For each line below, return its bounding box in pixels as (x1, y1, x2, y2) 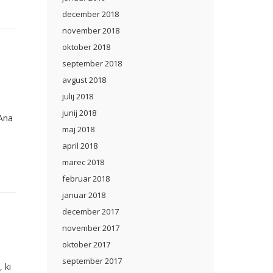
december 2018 (62, 9, 119, 19)
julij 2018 (62, 91, 93, 102)
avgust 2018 (62, 74, 106, 85)
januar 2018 (62, 190, 105, 200)
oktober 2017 (62, 239, 110, 250)
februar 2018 (62, 173, 110, 184)
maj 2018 (62, 124, 94, 135)
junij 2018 (62, 107, 96, 118)
